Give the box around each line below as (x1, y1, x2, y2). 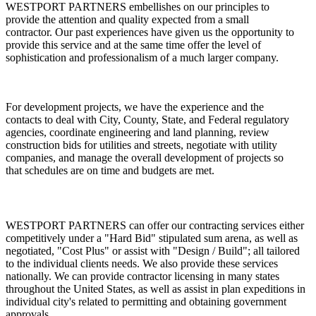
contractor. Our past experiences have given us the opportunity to (6, 26, 294, 39)
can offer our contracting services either (129, 219, 304, 232)
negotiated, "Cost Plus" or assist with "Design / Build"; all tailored (6, 245, 300, 257)
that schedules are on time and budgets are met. (6, 164, 214, 177)
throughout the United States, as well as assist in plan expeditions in (6, 283, 305, 296)
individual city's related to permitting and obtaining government (6, 296, 286, 308)
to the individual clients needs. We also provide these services (6, 257, 278, 270)
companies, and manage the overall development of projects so (6, 152, 284, 164)
